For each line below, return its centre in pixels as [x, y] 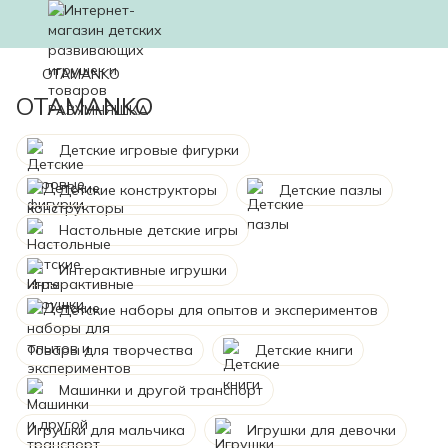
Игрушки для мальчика [106, 430]
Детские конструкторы [138, 190]
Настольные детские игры [148, 230]
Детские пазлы [330, 190]
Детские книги [304, 350]
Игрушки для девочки [321, 430]
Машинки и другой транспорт [161, 390]
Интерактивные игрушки [143, 270]
